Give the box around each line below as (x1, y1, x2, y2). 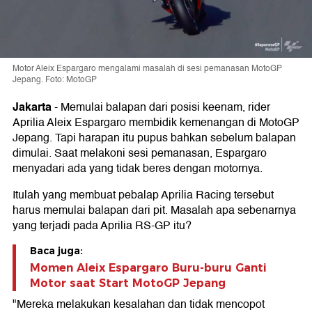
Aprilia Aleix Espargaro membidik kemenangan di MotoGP (13, 113, 299, 132)
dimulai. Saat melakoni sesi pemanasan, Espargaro (13, 143, 267, 162)
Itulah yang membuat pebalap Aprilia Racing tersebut (13, 185, 274, 204)
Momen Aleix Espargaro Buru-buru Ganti (30, 260, 267, 274)
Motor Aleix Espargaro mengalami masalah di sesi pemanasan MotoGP (13, 61, 282, 75)
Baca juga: (30, 244, 83, 257)
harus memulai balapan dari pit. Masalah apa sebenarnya (13, 201, 296, 219)
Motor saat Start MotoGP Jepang (30, 276, 226, 290)
